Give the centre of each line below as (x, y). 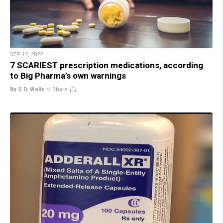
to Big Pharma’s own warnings (68, 75)
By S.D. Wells (27, 89)
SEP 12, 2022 (26, 54)
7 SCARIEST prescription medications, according (107, 65)
